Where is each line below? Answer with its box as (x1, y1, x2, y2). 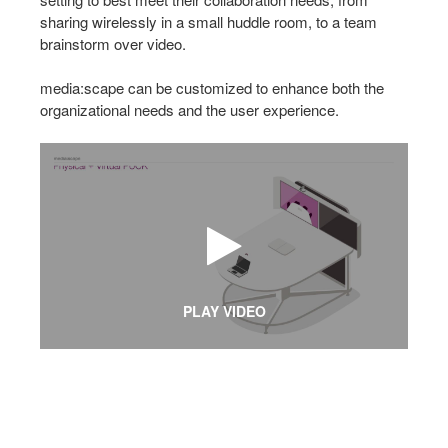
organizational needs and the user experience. (40, 98, 339, 120)
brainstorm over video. (40, 32, 186, 54)
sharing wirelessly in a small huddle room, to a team (40, 10, 377, 32)
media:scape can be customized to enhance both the (40, 76, 384, 98)
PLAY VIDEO (182, 301, 266, 322)
